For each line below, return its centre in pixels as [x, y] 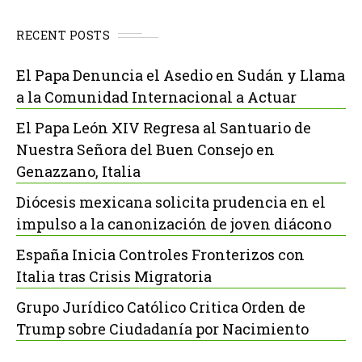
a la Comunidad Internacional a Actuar [156, 97]
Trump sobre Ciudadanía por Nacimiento [162, 329]
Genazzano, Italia [78, 171]
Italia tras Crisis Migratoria [114, 276]
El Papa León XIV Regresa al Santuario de [164, 128]
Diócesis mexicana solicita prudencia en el [171, 202]
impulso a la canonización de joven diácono [174, 224]
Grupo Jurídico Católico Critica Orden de [161, 307]
